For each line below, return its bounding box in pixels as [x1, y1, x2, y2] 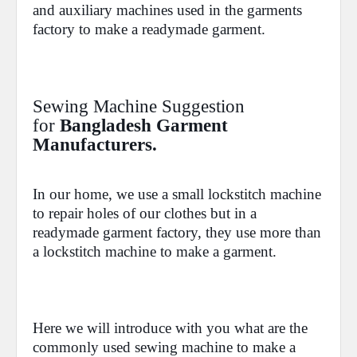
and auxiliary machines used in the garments [33, 2, 302, 18]
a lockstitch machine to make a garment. [33, 243, 280, 260]
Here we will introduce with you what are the [33, 320, 308, 336]
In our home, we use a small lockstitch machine [33, 186, 321, 202]
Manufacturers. [33, 135, 157, 155]
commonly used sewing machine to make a [33, 339, 296, 355]
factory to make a [33, 21, 142, 37]
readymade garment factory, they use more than [33, 224, 321, 241]
